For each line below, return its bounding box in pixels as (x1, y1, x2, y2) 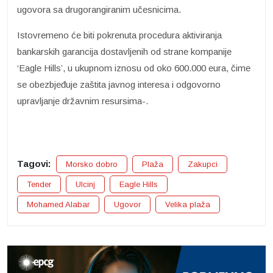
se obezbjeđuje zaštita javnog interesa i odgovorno (17, 79, 221, 90)
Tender (27, 179, 51, 189)
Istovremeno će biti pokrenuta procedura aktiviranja (17, 29, 222, 40)
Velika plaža (165, 199, 210, 209)
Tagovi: (17, 158, 51, 169)
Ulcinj (76, 179, 95, 189)
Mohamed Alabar (27, 199, 90, 209)
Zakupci (188, 159, 218, 169)
